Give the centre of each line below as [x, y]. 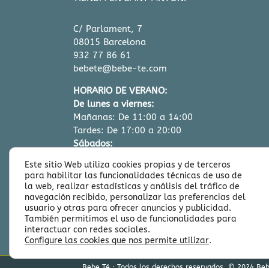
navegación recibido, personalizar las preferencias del [135, 197]
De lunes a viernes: [114, 104]
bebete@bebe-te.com [120, 69]
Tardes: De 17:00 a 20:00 [127, 131]
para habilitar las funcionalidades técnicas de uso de [133, 176]
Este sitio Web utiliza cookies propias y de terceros [128, 165]
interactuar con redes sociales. [87, 230]
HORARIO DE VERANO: [120, 91]
